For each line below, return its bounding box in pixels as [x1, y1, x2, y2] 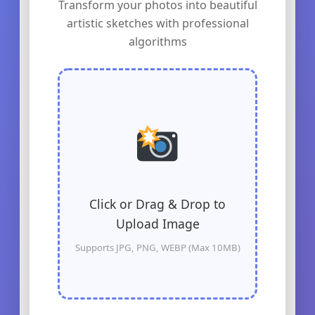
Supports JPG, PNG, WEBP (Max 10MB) [75, 241, 240, 255]
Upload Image [115, 215, 200, 233]
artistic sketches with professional [66, 15, 249, 31]
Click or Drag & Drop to [89, 195, 226, 213]
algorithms [128, 33, 187, 49]
